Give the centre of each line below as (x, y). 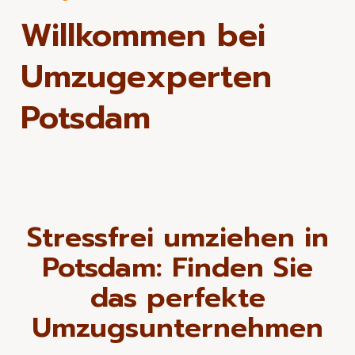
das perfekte (177, 298)
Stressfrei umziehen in (177, 238)
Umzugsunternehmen (177, 328)
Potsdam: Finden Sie (177, 268)
